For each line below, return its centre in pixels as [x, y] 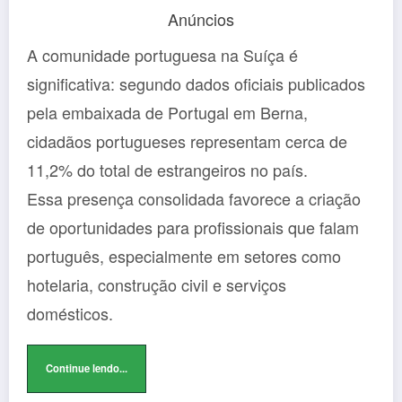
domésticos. [70, 314]
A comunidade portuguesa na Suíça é [162, 55]
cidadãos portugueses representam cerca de [187, 141]
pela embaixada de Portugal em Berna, [167, 113]
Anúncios [201, 19]
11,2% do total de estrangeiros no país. [170, 170]
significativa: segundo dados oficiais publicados [196, 84]
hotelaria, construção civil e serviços [157, 285]
